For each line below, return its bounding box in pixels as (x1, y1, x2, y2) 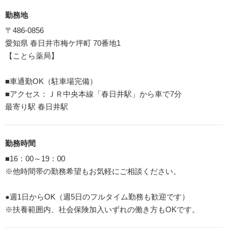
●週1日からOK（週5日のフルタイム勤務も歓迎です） (5, 192, 189, 201)
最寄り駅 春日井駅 (5, 102, 68, 111)
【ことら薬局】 (5, 51, 59, 60)
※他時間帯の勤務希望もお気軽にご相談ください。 (5, 166, 181, 176)
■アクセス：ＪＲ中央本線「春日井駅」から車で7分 (5, 89, 182, 98)
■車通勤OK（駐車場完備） (5, 76, 97, 85)
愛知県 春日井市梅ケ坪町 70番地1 (5, 38, 121, 47)
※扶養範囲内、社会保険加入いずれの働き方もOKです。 (5, 205, 199, 214)
